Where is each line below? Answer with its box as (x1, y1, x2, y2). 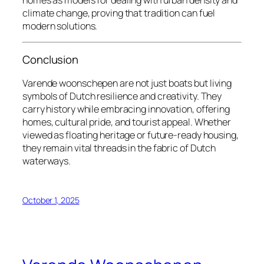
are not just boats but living (118, 76, 232, 90)
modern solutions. (22, 19, 98, 32)
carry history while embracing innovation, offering (22, 102, 230, 115)
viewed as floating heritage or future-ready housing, (22, 128, 239, 141)
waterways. (22, 154, 71, 167)
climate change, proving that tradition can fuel (22, 6, 216, 19)
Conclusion (22, 52, 78, 68)
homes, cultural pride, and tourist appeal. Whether (22, 115, 231, 128)
